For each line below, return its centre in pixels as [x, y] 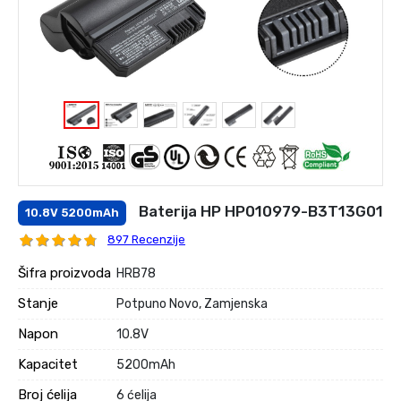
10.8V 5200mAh [72, 213]
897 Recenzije [146, 240]
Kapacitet [48, 364]
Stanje [38, 303]
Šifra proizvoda [64, 273]
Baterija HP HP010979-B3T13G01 [259, 211]
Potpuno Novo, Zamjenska [192, 303]
